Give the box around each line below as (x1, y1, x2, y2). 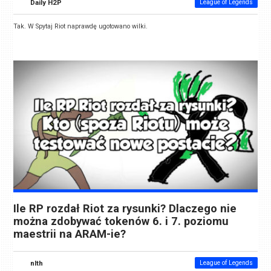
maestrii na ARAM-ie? (13, 227, 126, 241)
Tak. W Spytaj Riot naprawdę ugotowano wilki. (13, 22, 148, 31)
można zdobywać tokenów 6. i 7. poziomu (13, 215, 229, 229)
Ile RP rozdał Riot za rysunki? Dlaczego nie (13, 202, 237, 216)
